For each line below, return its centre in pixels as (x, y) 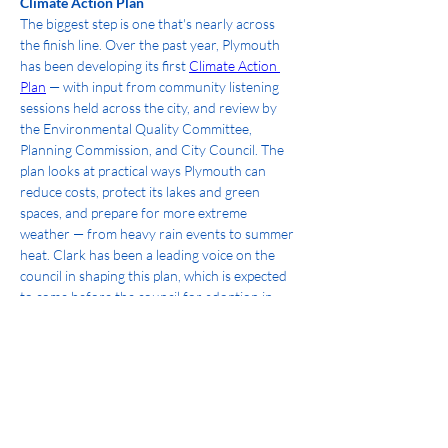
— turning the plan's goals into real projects (150, 437)
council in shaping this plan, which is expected (155, 275)
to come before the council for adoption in (148, 296)
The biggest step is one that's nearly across (149, 23)
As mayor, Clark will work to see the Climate (152, 395)
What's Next (83, 367)
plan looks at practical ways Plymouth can (144, 170)
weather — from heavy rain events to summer (158, 233)
